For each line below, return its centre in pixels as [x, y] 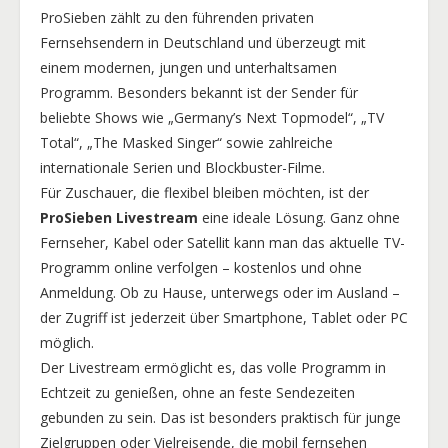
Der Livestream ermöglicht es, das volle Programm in [213, 367]
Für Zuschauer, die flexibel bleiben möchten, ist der [204, 192]
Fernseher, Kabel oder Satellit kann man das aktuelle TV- [222, 242]
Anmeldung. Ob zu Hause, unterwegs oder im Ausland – [220, 292]
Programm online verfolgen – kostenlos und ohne [201, 267]
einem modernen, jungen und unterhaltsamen [188, 67]
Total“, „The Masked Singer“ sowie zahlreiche [186, 142]
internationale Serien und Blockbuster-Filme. [182, 167]
